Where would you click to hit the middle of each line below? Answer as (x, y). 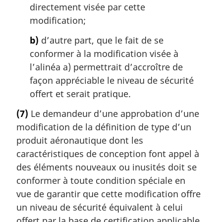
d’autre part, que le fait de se (101, 40)
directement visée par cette (87, 7)
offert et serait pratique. (80, 94)
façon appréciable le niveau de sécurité (112, 81)
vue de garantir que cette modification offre (109, 194)
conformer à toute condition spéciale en (101, 180)
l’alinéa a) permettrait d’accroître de (106, 67)
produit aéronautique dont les (80, 140)
